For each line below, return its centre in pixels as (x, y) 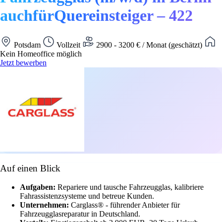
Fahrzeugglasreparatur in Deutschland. (80, 214)
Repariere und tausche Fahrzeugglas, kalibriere (131, 187)
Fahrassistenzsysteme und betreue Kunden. (87, 196)
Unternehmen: (45, 205)
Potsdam (27, 45)
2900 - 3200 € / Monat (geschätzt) (149, 45)
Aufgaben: (39, 187)
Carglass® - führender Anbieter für (125, 205)
